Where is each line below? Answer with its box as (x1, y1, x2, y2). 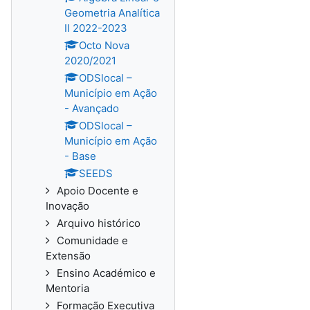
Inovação (46, 199, 89, 212)
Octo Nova (79, 39, 129, 52)
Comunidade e (57, 234, 128, 247)
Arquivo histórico (57, 217, 140, 230)
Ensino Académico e (57, 266, 156, 280)
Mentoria (46, 282, 89, 295)
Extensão (46, 249, 91, 262)
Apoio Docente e (57, 184, 138, 197)
